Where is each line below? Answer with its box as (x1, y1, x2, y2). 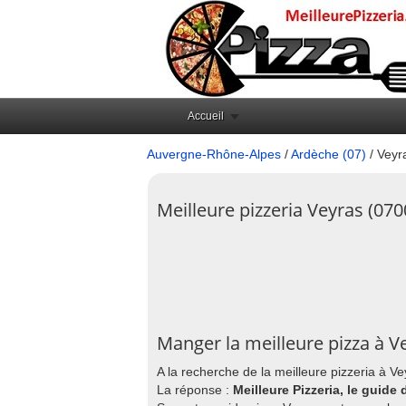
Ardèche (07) (291, 147, 366, 161)
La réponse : (157, 382, 233, 397)
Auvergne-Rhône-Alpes (147, 147, 281, 161)
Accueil (188, 110, 224, 122)
